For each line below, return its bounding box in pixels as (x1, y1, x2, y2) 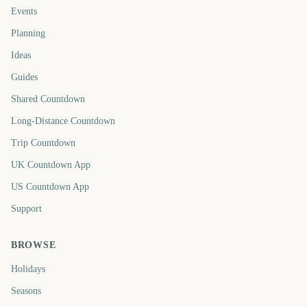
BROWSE (11, 240, 56, 250)
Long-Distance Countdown (11, 116, 115, 126)
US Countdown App (11, 182, 89, 192)
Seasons (11, 286, 41, 296)
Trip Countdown (11, 138, 75, 148)
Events (11, 6, 37, 16)
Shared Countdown (11, 94, 85, 104)
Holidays (11, 264, 45, 274)
